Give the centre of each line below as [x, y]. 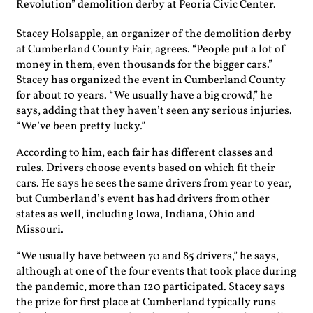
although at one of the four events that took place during [156, 271]
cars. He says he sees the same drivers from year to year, [154, 183]
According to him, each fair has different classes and [145, 153]
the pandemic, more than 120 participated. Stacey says [151, 287]
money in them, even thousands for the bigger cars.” [144, 65]
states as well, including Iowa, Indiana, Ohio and [136, 214]
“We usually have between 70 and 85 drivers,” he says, [147, 256]
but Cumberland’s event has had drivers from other [143, 199]
